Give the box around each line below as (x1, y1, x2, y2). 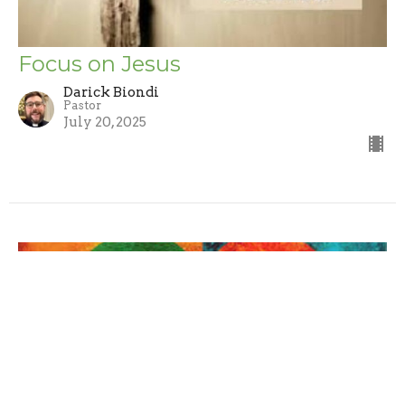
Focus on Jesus (18, 51, 181, 78)
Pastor (63, 99, 101, 113)
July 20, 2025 (63, 114, 146, 131)
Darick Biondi (63, 84, 159, 101)
